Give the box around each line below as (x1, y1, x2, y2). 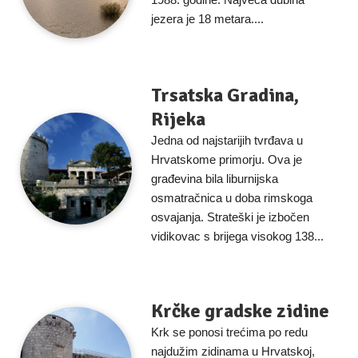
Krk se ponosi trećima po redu (151, 325, 308, 339)
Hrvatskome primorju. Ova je (151, 153, 302, 166)
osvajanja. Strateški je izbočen (151, 210, 309, 224)
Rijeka (151, 107, 205, 131)
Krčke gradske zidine (151, 299, 329, 323)
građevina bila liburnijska (151, 172, 278, 185)
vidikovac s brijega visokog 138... (151, 229, 324, 243)
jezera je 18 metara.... (151, 12, 264, 26)
